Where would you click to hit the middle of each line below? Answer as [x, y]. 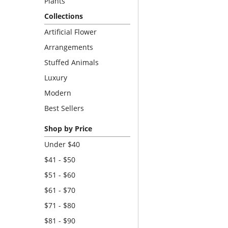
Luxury [56, 78]
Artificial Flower [70, 32]
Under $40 [62, 144]
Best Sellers [64, 108]
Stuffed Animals [72, 62]
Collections [64, 16]
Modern [58, 93]
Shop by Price [68, 129]
